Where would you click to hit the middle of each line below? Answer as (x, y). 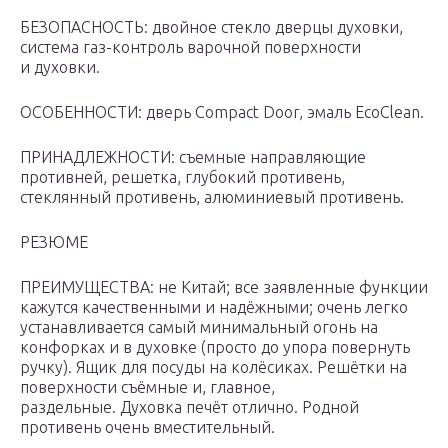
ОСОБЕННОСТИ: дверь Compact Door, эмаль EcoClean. (222, 112)
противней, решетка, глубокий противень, (182, 177)
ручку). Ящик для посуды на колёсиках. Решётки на (213, 367)
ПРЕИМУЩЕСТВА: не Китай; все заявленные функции (224, 287)
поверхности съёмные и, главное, (147, 387)
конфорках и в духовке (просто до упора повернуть (215, 347)
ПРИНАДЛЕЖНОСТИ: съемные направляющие (193, 157)
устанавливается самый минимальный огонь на (199, 327)
